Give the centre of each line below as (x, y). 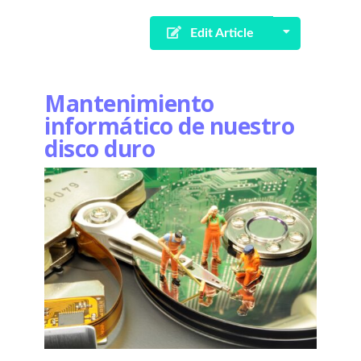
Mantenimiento (129, 103)
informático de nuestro (169, 125)
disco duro (100, 148)
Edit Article (220, 33)
